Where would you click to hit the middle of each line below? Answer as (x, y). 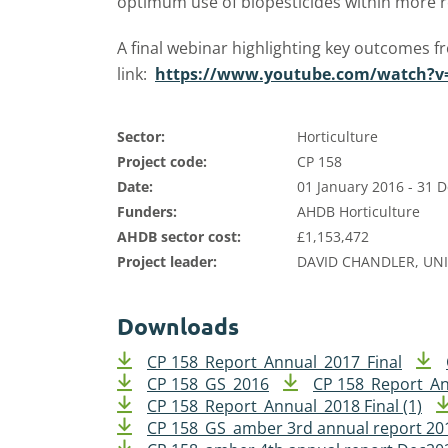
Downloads (178, 326)
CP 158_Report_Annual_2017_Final (274, 362)
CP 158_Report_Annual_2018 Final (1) (284, 406)
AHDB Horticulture (358, 211)
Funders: (147, 211)
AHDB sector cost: (179, 236)
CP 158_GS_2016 (208, 384)
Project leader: (167, 261)
